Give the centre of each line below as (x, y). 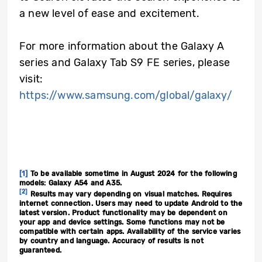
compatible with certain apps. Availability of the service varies (130, 232)
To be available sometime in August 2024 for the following (132, 174)
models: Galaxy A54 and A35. (71, 183)
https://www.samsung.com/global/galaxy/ (126, 96)
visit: (31, 79)
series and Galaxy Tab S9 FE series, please (125, 63)
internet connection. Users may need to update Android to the (131, 204)
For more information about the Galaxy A (122, 46)
